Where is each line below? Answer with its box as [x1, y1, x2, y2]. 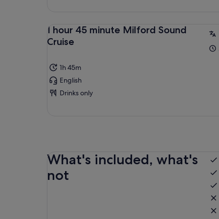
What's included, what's [47, 151, 198, 168]
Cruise [47, 36, 74, 48]
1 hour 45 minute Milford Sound [47, 24, 187, 36]
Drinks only [60, 88, 93, 98]
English [60, 76, 82, 85]
